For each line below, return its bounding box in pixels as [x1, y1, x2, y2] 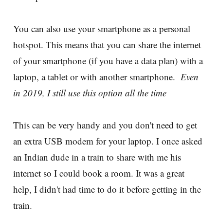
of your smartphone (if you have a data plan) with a [13, 54, 203, 67]
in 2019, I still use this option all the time [13, 86, 166, 99]
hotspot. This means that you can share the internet [13, 38, 201, 51]
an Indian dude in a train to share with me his [13, 150, 181, 163]
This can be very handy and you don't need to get [13, 118, 197, 131]
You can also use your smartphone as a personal [13, 22, 190, 35]
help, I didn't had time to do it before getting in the [13, 182, 201, 195]
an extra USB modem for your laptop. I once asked [13, 134, 202, 147]
